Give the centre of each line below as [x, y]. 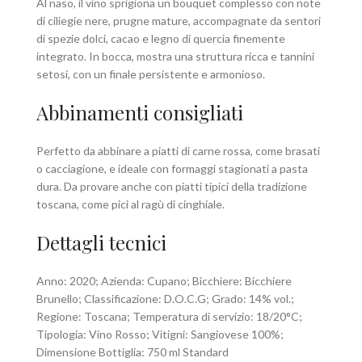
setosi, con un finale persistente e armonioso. [151, 74]
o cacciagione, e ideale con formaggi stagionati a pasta [172, 168]
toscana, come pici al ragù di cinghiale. [130, 204]
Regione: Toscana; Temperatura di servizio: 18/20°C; [169, 316]
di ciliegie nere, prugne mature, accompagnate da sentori [179, 20]
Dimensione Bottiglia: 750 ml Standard [133, 351]
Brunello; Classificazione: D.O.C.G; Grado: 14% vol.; [165, 298]
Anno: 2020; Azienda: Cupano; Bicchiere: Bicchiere [164, 280]
